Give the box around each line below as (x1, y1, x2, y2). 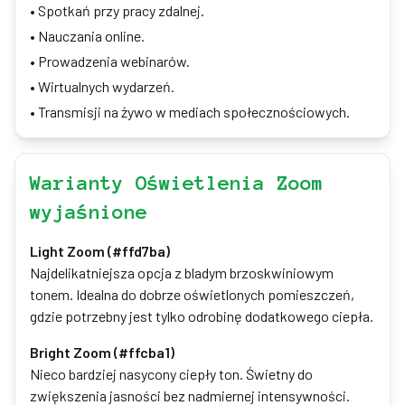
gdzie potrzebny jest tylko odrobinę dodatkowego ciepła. (30, 307, 373, 325)
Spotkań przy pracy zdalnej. (38, 2, 204, 19)
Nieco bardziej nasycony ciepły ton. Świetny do (30, 365, 313, 382)
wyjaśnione (30, 201, 147, 222)
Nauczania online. (38, 27, 145, 44)
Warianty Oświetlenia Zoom (30, 172, 324, 193)
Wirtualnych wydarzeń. (38, 78, 174, 95)
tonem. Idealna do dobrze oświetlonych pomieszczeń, (30, 286, 354, 303)
